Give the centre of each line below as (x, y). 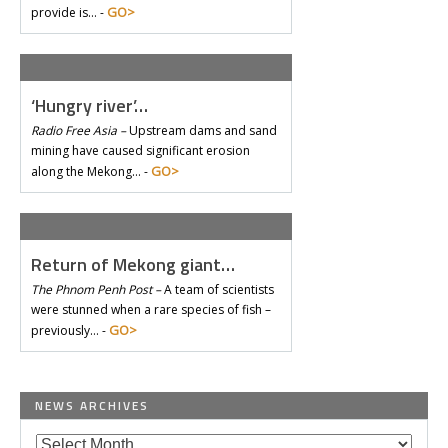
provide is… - (69, 12)
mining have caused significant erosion (140, 150)
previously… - (70, 330)
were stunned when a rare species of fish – (151, 309)
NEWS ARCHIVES (92, 405)
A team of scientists (217, 289)
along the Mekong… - (91, 171)
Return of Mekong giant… (133, 264)
